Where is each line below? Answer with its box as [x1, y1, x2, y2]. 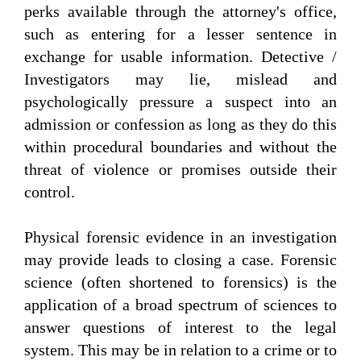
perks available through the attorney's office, [24, 2, 337, 21]
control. [24, 183, 75, 201]
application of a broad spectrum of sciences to [24, 296, 337, 314]
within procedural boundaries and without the [24, 138, 337, 156]
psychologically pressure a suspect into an [24, 93, 337, 111]
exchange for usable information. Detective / [24, 48, 337, 66]
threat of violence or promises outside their [24, 160, 337, 179]
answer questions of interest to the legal [24, 318, 337, 337]
